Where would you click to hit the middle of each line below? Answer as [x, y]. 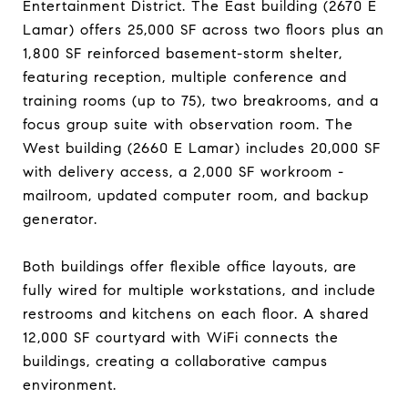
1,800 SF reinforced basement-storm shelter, [183, 53]
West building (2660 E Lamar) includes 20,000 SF [202, 148]
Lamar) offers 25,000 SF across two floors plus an [204, 29]
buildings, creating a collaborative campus [175, 361]
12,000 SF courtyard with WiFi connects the [181, 337]
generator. [60, 219]
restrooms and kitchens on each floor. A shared [196, 313]
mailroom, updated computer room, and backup [196, 195]
